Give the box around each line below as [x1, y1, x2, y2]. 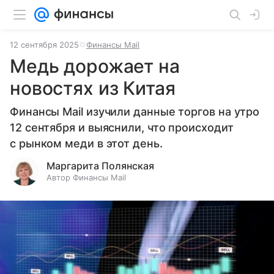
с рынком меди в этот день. [10, 137, 163, 150]
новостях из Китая [10, 77, 176, 99]
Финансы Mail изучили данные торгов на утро [10, 105, 260, 118]
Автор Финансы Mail [46, 172, 126, 182]
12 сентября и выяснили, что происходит [10, 121, 234, 134]
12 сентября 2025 [10, 40, 79, 50]
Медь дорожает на [10, 55, 180, 77]
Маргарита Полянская [46, 160, 154, 172]
